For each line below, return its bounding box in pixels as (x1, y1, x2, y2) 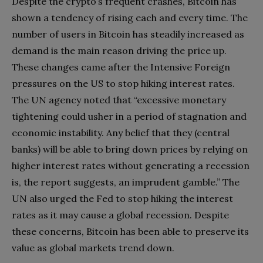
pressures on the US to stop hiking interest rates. (12, 77, 235, 89)
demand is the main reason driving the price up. (12, 44, 227, 56)
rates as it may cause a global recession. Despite (12, 208, 229, 221)
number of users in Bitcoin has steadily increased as (12, 28, 244, 40)
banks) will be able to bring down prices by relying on (12, 143, 248, 155)
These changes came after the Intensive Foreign (12, 60, 230, 73)
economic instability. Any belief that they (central (12, 126, 230, 139)
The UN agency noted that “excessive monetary (12, 93, 226, 106)
